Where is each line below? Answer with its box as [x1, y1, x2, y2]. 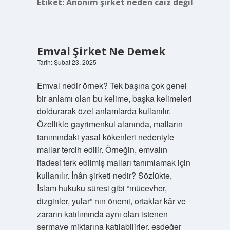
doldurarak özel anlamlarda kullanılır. [36, 105, 171, 117]
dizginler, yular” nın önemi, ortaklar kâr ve [36, 195, 186, 207]
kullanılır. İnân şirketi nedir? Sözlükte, [36, 169, 172, 181]
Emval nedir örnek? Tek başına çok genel [36, 80, 187, 91]
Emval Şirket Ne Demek [36, 44, 165, 59]
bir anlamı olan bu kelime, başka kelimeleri [36, 92, 192, 104]
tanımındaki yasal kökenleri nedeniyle [36, 131, 174, 143]
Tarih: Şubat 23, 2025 [36, 57, 97, 66]
